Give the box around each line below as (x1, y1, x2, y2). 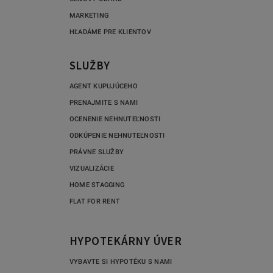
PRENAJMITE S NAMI (69, 98, 138, 107)
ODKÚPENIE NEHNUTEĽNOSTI (69, 131, 165, 140)
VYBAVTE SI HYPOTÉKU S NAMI (69, 257, 172, 266)
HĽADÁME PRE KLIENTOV (69, 27, 151, 36)
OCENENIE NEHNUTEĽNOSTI (69, 115, 161, 123)
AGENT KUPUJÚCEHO (69, 82, 138, 90)
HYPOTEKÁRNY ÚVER (69, 233, 182, 248)
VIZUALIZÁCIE (69, 164, 114, 172)
